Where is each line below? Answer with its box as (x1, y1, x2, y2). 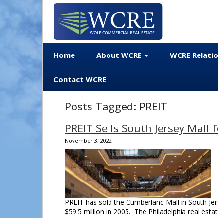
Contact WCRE (54, 74, 106, 84)
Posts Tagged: (65, 99, 136, 113)
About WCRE (96, 50, 144, 60)
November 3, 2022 (65, 137, 112, 144)
